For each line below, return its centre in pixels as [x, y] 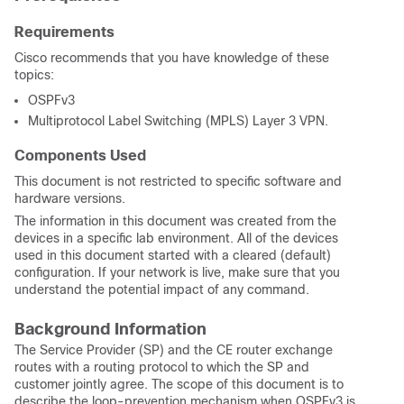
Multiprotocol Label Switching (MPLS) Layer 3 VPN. [178, 121]
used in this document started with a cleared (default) [173, 255]
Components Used [80, 156]
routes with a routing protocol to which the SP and [162, 367]
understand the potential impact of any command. [162, 289]
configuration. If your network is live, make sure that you [177, 272]
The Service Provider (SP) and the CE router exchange [174, 350]
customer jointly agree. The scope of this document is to [179, 384]
